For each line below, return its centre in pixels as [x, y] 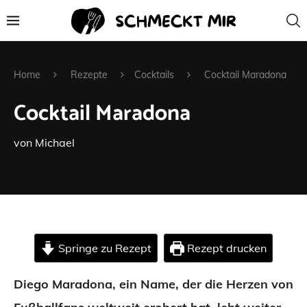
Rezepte [89, 75]
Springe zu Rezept [103, 248]
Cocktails [154, 75]
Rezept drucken [225, 248]
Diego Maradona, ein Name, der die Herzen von [153, 284]
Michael [55, 143]
